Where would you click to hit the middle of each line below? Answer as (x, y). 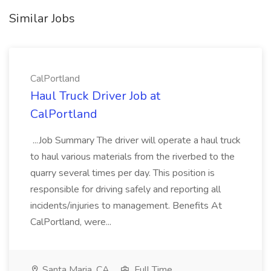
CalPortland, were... (72, 222)
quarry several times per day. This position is (122, 173)
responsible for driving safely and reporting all (126, 189)
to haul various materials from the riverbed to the (132, 157)
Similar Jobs (42, 18)
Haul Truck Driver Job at (95, 96)
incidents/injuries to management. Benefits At (126, 206)
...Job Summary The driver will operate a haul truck (135, 140)
